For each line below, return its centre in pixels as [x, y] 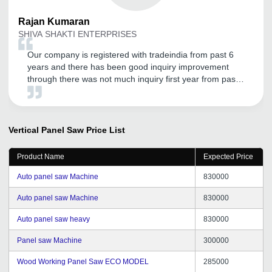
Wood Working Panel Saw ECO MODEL [83, 261]
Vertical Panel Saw [46, 130]
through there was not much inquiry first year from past [133, 79]
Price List [106, 130]
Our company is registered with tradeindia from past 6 [131, 54]
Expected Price [228, 156]
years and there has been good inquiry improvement [128, 66]
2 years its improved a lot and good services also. [122, 91]
